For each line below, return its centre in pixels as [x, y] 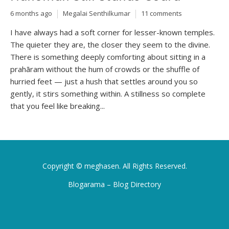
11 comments [162, 14]
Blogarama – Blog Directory [114, 184]
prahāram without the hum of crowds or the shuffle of [105, 69]
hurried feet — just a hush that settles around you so [104, 81]
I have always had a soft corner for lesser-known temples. [112, 32]
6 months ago [31, 14]
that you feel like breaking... [58, 106]
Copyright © [63, 166]
